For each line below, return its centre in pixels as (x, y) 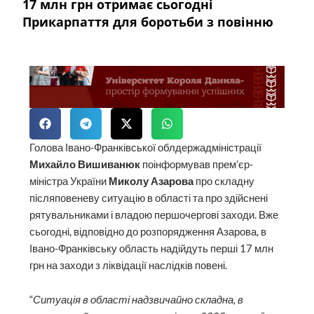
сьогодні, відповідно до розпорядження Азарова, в (148, 231)
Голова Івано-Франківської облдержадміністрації (146, 147)
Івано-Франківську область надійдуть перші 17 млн (152, 248)
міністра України (69, 181)
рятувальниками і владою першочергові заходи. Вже (154, 214)
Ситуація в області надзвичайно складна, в (138, 300)
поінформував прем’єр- (197, 164)
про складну (224, 181)
